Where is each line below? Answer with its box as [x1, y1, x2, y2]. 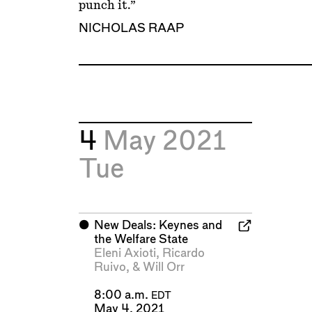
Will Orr [142, 260, 185, 273]
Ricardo [162, 247, 205, 259]
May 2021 [102, 129, 226, 155]
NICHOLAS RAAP [78, 22, 184, 35]
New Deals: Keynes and [93, 219, 222, 231]
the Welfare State [93, 233, 188, 245]
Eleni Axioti [93, 247, 156, 259]
